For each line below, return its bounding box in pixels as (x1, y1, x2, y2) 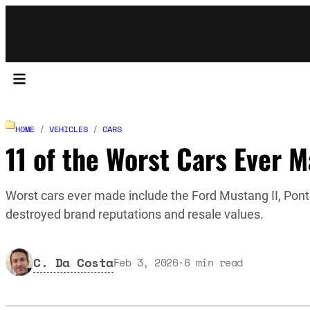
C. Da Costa (33, 253, 113, 271)
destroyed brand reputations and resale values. (6, 207, 264, 222)
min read (195, 254, 243, 270)
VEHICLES (49, 122, 88, 135)
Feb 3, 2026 (113, 254, 178, 270)
